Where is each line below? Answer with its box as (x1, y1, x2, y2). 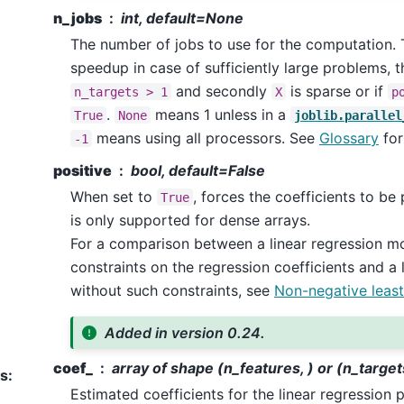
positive (52, 161, 112, 180)
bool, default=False (130, 161, 265, 180)
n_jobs (52, 9, 102, 28)
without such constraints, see (69, 281, 274, 300)
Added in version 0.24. (105, 323, 266, 342)
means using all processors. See (91, 129, 319, 148)
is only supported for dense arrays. (69, 211, 310, 230)
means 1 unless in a (150, 106, 290, 124)
